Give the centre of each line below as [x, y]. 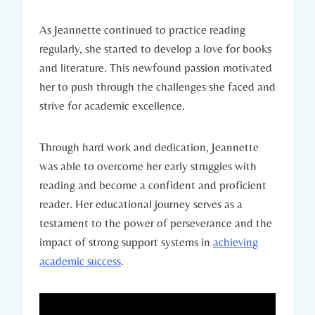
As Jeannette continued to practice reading [142, 29]
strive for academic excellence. [112, 105]
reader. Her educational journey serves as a [141, 204]
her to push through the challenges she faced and [157, 86]
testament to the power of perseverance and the [156, 223]
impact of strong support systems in [126, 242]
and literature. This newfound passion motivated [156, 67]
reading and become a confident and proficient [153, 185]
